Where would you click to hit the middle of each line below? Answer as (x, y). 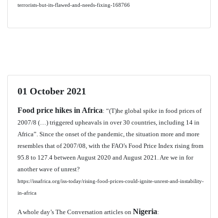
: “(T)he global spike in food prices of (152, 111)
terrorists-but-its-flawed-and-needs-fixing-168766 (74, 5)
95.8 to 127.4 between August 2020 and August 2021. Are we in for (105, 157)
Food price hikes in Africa (60, 110)
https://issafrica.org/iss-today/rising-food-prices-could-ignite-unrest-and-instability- (111, 181)
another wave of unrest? (49, 169)
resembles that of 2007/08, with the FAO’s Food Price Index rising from (110, 146)
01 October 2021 (52, 91)
